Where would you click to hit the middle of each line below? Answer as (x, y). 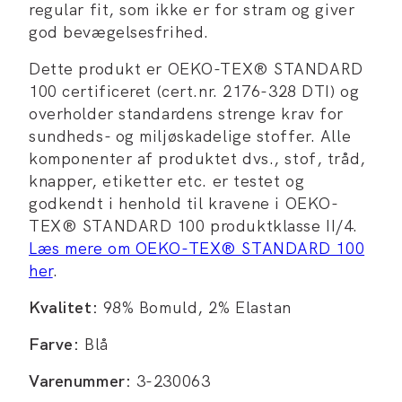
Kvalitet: (64, 307)
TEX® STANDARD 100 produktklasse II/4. (193, 226)
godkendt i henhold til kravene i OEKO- (184, 203)
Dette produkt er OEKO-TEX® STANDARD (196, 69)
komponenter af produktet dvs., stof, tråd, (197, 158)
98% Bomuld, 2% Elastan (195, 307)
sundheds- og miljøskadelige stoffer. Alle (190, 136)
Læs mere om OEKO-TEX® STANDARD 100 (197, 248)
